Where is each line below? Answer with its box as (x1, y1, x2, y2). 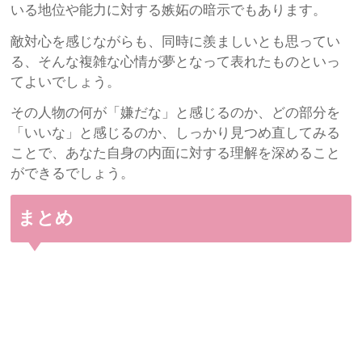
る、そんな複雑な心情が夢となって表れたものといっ (11, 54, 341, 69)
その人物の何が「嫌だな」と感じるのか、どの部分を (11, 106, 341, 120)
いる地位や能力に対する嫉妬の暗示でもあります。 (11, 3, 327, 18)
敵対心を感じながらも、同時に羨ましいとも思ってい (11, 34, 341, 48)
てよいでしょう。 (11, 74, 121, 89)
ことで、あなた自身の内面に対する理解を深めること (11, 146, 341, 161)
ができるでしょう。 (11, 166, 135, 181)
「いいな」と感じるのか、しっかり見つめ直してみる (11, 126, 341, 141)
